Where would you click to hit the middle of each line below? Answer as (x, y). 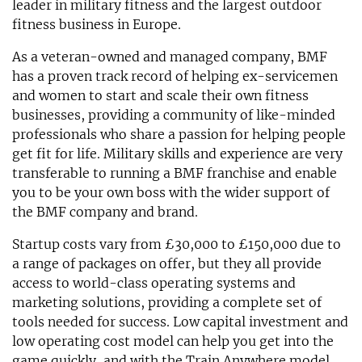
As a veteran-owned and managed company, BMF (170, 56)
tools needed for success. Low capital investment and (180, 321)
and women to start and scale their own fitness (160, 95)
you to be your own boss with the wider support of (171, 192)
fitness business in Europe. (97, 24)
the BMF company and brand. (105, 211)
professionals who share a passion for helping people (179, 134)
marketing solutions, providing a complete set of (167, 302)
